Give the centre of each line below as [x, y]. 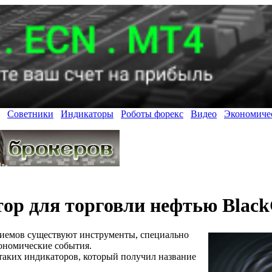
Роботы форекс [152, 114]
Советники [30, 114]
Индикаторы [87, 114]
